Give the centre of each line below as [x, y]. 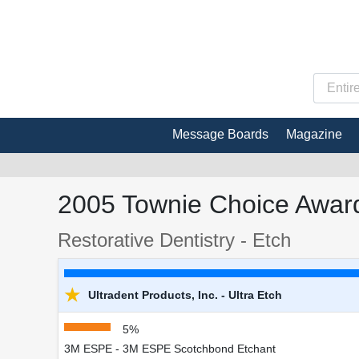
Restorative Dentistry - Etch [174, 240]
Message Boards [220, 134]
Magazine [314, 134]
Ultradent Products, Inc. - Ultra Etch [184, 294]
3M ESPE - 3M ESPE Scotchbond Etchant [170, 348]
